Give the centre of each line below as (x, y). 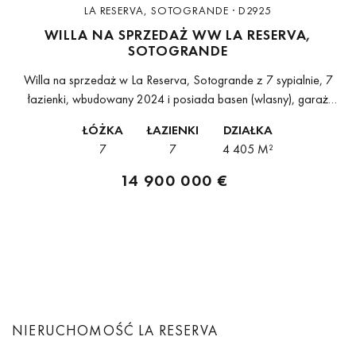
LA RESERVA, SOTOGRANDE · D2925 (178, 11)
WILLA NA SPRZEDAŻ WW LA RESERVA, (178, 35)
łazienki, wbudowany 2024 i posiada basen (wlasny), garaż (178, 99)
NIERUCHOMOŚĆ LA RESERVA (115, 331)
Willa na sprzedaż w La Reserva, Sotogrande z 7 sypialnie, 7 (178, 80)
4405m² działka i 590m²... (178, 137)
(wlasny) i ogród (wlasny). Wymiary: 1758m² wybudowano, (178, 118)
